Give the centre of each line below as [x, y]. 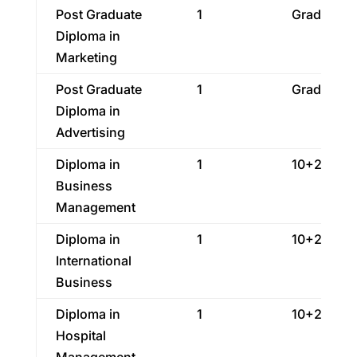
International [93, 261]
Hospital [80, 335]
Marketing [86, 57]
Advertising [90, 132]
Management [95, 207]
